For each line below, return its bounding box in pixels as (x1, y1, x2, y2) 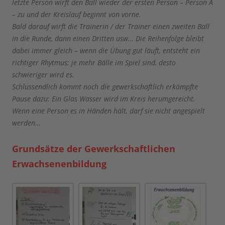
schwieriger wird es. (12, 69, 74, 79)
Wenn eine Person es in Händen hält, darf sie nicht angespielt (12, 105, 205, 116)
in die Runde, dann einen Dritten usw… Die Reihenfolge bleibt (12, 33, 204, 43)
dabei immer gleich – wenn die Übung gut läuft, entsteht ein (12, 45, 200, 55)
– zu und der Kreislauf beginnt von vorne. (12, 9, 141, 19)
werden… (12, 118, 41, 128)
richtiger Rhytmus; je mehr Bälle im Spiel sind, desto (12, 57, 176, 67)
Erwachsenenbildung (12, 157, 106, 170)
